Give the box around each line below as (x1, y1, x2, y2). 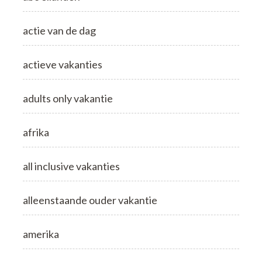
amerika (23, 227, 59, 240)
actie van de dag (23, 23, 96, 37)
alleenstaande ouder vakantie (23, 193, 157, 206)
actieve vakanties (23, 57, 102, 71)
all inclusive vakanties (23, 159, 120, 173)
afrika (23, 125, 49, 139)
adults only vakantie (23, 91, 113, 105)
